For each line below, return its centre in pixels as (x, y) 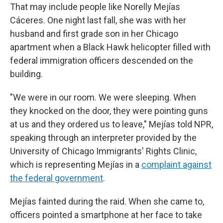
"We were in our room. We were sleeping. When (103, 97)
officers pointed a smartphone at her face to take (106, 215)
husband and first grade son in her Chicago (94, 34)
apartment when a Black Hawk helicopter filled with (110, 47)
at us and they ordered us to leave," (78, 124)
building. (26, 74)
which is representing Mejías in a (76, 165)
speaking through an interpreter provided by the (103, 138)
